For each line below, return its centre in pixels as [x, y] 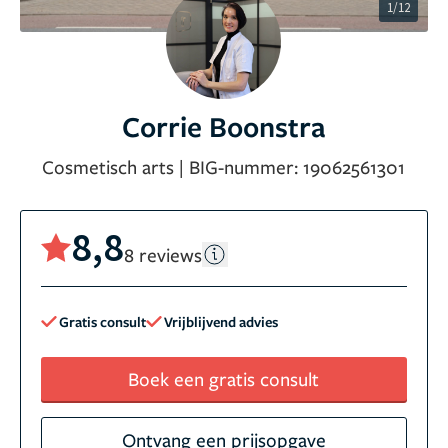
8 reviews [163, 254]
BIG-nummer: [246, 167]
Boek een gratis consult [224, 378]
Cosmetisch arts [108, 167]
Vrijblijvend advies [221, 321]
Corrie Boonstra [224, 126]
